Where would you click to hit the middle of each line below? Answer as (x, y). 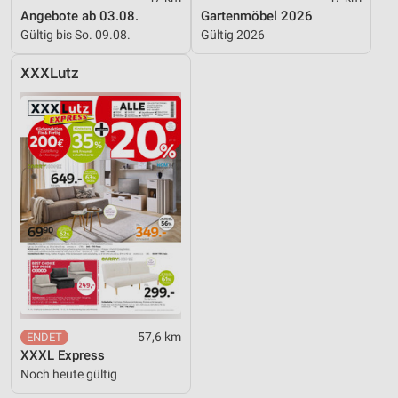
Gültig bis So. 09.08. (76, 35)
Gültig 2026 (233, 35)
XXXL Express (63, 355)
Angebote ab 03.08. (80, 16)
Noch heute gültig (69, 374)
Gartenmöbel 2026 (257, 16)
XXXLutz (50, 73)
